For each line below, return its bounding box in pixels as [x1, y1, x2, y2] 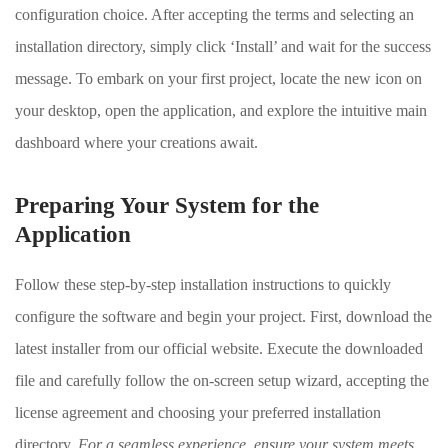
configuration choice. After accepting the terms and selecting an [15, 6, 414, 23]
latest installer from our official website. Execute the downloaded [15, 340, 423, 357]
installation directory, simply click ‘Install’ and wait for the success [15, 38, 431, 55]
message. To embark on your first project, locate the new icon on [15, 70, 422, 87]
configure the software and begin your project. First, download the [15, 308, 432, 325]
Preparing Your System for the [15, 193, 319, 218]
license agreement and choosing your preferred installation [15, 404, 381, 421]
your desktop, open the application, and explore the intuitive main [15, 102, 427, 119]
